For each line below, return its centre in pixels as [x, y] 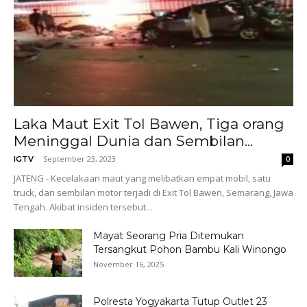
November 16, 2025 [128, 265]
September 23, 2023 [79, 159]
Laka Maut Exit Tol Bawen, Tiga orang [149, 124]
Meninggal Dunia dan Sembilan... [133, 141]
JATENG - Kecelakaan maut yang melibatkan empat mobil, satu [142, 179]
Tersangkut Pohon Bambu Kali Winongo [190, 250]
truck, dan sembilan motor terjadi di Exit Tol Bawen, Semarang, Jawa [153, 193]
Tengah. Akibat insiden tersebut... [83, 207]
